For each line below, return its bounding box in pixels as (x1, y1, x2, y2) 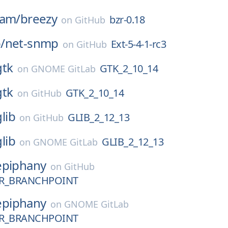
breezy (20, 10, 58, 27)
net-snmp (5, 35, 59, 51)
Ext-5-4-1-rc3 (110, 37, 166, 51)
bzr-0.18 (109, 13, 145, 26)
